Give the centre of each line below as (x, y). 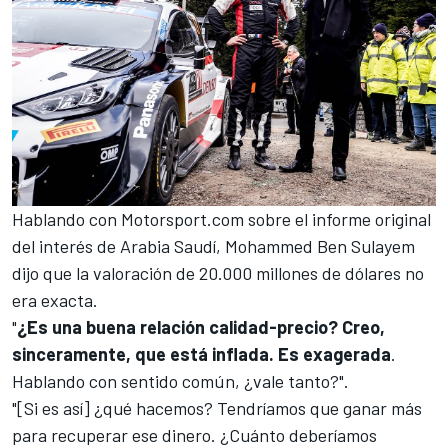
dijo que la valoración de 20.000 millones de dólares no (218, 273)
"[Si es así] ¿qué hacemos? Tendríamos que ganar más (217, 408)
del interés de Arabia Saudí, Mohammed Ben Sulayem (213, 246)
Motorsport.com (182, 219)
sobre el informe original (337, 219)
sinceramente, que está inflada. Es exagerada (201, 354)
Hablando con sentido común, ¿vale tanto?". (180, 381)
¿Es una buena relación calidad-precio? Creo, (201, 327)
